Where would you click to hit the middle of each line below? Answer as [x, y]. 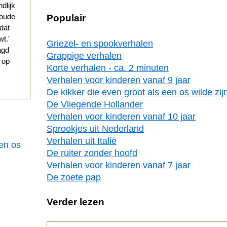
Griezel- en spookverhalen [100, 43]
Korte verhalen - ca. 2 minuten [108, 68]
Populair [66, 18]
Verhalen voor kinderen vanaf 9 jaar [119, 80]
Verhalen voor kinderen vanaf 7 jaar [119, 165]
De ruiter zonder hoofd [92, 153]
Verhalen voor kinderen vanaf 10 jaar [121, 116]
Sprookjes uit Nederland [95, 128]
